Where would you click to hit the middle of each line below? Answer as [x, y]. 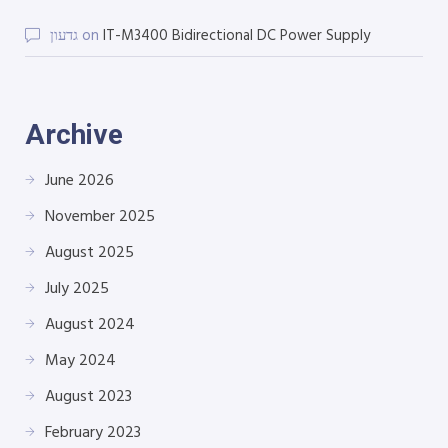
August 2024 [90, 324]
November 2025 [100, 216]
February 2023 [93, 432]
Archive [74, 134]
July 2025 [77, 288]
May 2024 [80, 360]
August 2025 [89, 252]
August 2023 [88, 396]
